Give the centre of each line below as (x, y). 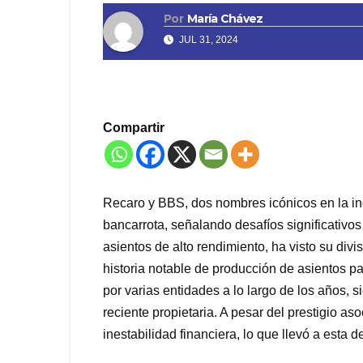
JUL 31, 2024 (207, 40)
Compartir (134, 128)
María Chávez (225, 19)
